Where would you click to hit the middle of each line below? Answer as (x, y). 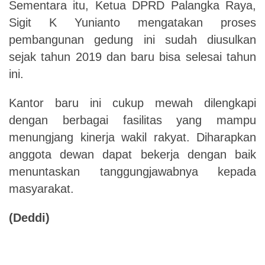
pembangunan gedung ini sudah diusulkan (132, 39)
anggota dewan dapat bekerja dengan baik (132, 154)
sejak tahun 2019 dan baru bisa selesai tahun (132, 56)
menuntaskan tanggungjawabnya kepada (132, 171)
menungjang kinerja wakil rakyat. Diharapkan (132, 137)
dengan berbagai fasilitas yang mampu (132, 120)
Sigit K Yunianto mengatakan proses (132, 22)
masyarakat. (41, 188)
